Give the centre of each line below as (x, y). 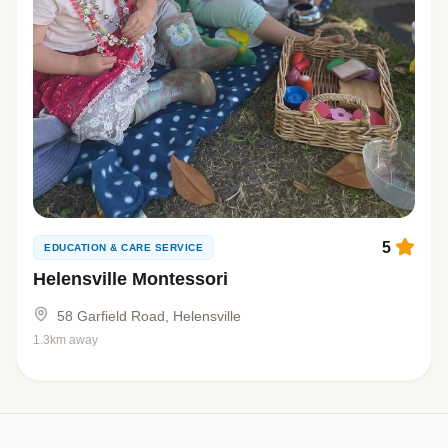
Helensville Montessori (130, 279)
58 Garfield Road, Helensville (149, 316)
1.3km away (65, 340)
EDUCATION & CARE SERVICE (123, 248)
